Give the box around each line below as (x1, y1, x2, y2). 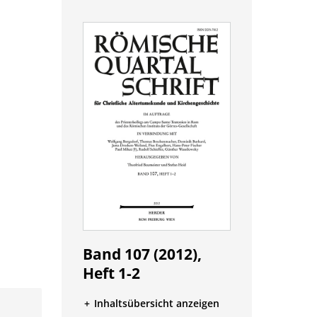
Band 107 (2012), (82, 243, 202, 264)
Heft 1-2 (82, 263, 140, 283)
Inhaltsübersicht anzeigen (94, 296, 220, 310)
